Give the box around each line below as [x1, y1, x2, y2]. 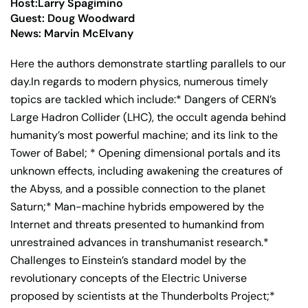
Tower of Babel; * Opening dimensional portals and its [10, 145, 280, 160]
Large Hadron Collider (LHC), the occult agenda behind [10, 109, 286, 124]
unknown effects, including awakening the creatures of [10, 163, 283, 178]
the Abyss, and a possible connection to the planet [10, 181, 265, 196]
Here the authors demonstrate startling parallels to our [10, 56, 286, 71]
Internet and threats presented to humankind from [10, 217, 264, 232]
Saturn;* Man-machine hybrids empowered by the [10, 199, 264, 214]
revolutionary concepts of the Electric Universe [10, 270, 247, 285]
